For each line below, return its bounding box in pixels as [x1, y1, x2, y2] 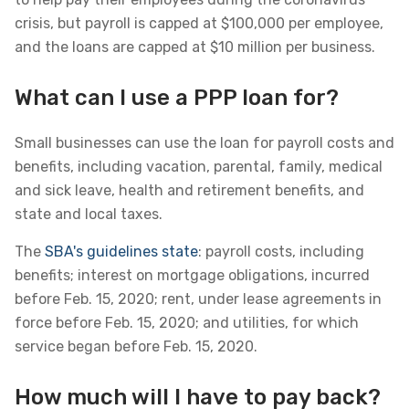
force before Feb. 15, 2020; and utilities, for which [15, 314, 359, 331]
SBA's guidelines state [45, 243, 198, 260]
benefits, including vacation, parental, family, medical [15, 158, 383, 175]
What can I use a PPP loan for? [15, 85, 339, 110]
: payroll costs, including [198, 243, 364, 260]
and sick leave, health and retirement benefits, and [15, 182, 364, 199]
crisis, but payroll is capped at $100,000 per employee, [15, 15, 383, 32]
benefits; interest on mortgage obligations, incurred [15, 267, 370, 284]
